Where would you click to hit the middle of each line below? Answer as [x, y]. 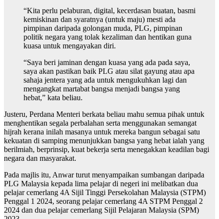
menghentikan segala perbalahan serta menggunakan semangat [100, 123]
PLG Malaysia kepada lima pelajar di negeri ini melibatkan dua [101, 183]
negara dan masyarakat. [40, 158]
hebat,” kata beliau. [53, 97]
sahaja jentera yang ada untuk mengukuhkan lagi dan [105, 80]
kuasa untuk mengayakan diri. [70, 45]
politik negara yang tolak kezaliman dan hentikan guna [108, 37]
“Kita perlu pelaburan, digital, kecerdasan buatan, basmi [109, 10]
